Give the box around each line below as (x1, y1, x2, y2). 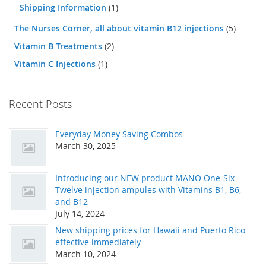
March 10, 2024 (55, 248, 116, 259)
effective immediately (55, 236, 141, 248)
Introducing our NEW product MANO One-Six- (55, 172, 237, 183)
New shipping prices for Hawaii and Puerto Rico (55, 224, 245, 236)
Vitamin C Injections (14, 58, 98, 69)
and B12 (55, 195, 88, 207)
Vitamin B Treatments (14, 40, 104, 52)
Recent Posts (9, 96, 72, 111)
